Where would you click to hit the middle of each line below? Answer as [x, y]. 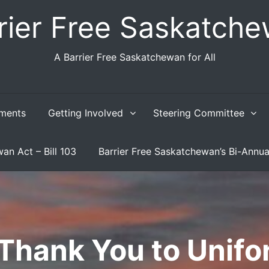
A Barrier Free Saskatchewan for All [134, 57]
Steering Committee [198, 113]
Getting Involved [85, 113]
